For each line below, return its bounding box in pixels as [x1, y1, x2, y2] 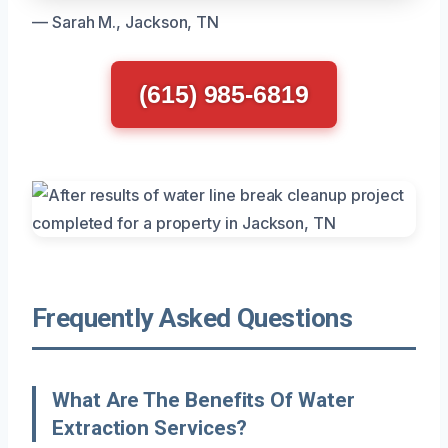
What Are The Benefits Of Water [52, 387, 355, 412]
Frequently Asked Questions [32, 302, 353, 333]
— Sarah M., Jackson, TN [32, 11, 220, 32]
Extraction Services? [52, 415, 248, 440]
